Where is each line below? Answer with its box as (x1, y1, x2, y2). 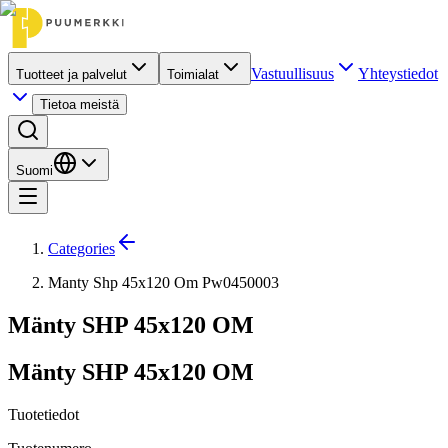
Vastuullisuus (251, 65, 334, 82)
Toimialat (167, 67, 219, 82)
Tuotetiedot (8, 405, 79, 423)
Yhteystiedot (358, 65, 438, 82)
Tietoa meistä (40, 97, 119, 112)
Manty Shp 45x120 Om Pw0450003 (48, 274, 279, 291)
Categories (48, 240, 115, 257)
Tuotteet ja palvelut (16, 67, 127, 82)
